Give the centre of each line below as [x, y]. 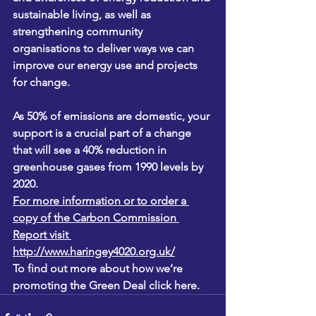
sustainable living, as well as [83, 14]
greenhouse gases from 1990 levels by [109, 167]
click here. [174, 285]
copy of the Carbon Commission [96, 218]
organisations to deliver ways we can [105, 48]
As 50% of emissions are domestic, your [113, 116]
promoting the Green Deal [81, 285]
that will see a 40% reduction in [91, 150]
